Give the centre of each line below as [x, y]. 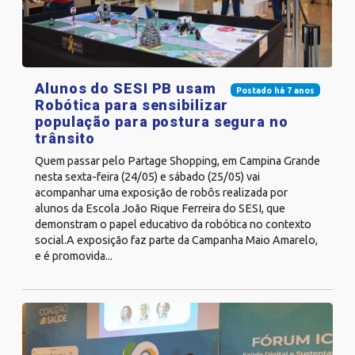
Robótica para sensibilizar [132, 105]
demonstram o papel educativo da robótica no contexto [173, 224]
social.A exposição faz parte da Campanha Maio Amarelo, [176, 240]
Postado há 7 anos [275, 90]
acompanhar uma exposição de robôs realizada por [161, 192]
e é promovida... [74, 256]
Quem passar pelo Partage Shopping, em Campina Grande [177, 160]
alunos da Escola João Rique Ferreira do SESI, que [160, 208]
